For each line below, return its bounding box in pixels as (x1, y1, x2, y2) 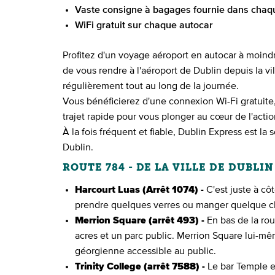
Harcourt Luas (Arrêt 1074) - (75, 185, 204, 195)
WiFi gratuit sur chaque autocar (75, 20, 213, 30)
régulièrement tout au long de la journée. (63, 81, 239, 91)
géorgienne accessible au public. (75, 246, 216, 256)
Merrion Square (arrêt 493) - (75, 215, 204, 225)
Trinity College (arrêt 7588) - (75, 261, 205, 271)
